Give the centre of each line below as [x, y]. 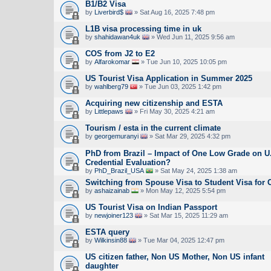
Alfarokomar [112, 61]
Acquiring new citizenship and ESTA [154, 103]
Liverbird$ [109, 12]
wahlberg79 [111, 86]
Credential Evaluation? [128, 162]
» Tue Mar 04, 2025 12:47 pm [180, 240]
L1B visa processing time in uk [143, 28]
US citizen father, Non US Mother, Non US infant [175, 256]
